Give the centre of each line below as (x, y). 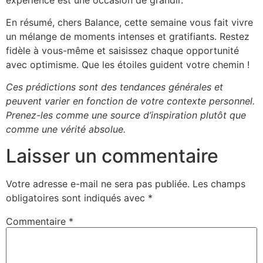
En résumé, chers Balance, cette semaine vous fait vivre (129, 22)
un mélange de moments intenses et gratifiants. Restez (128, 36)
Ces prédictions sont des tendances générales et (114, 87)
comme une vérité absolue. (66, 129)
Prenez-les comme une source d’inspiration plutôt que (126, 115)
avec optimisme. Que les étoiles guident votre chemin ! (128, 64)
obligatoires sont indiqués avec (77, 198)
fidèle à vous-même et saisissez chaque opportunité (122, 50)
